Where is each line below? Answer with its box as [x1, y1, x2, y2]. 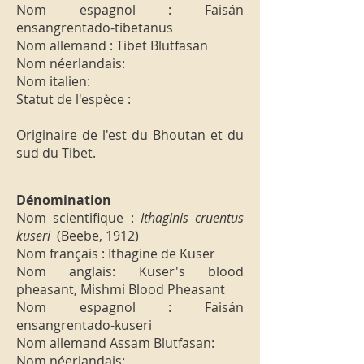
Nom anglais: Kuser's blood [16, 262, 244, 280]
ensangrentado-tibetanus [16, 19, 173, 37]
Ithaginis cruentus [140, 209, 244, 227]
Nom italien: [16, 72, 90, 90]
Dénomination [16, 191, 111, 209]
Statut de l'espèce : [16, 90, 131, 108]
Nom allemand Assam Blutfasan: [16, 334, 214, 352]
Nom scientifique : [16, 209, 141, 227]
